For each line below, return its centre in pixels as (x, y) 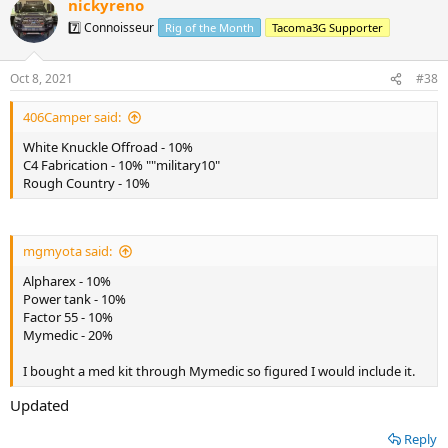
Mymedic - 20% (68, 335)
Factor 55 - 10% (68, 317)
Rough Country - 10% (86, 183)
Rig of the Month (209, 27)
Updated (39, 404)
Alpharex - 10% (67, 281)
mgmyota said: (67, 251)
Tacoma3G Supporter (327, 27)
